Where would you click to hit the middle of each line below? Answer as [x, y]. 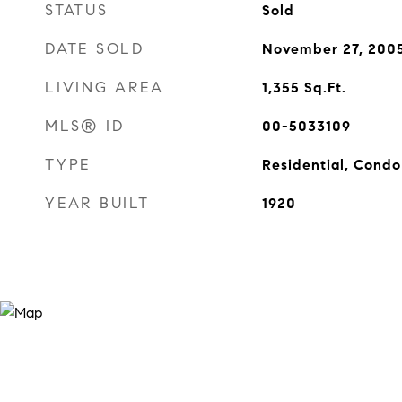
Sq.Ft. [325, 87]
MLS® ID [85, 126]
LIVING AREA [105, 87]
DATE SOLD [95, 49]
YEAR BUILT [97, 203]
